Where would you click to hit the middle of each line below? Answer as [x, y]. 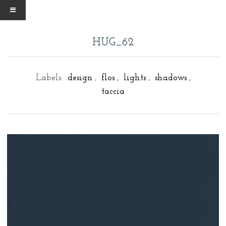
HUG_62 [113, 43]
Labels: [50, 78]
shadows [171, 78]
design [80, 78]
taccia [113, 92]
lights [134, 78]
